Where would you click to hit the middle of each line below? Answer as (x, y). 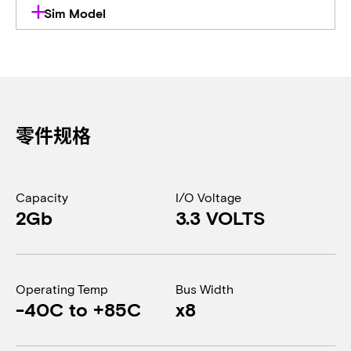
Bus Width (204, 289)
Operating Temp (62, 289)
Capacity (42, 197)
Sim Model (75, 13)
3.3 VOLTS (221, 217)
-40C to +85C (78, 309)
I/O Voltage (208, 197)
